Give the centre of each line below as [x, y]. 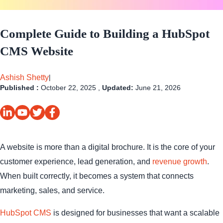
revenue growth [180, 161]
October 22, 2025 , [71, 87]
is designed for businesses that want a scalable [135, 213]
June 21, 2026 [158, 87]
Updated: [119, 87]
